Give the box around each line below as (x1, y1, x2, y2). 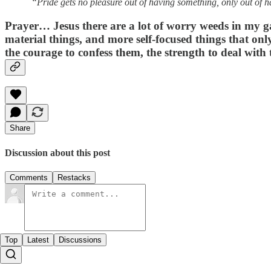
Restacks (57, 172, 91, 182)
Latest (27, 235, 49, 244)
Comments (10, 172, 48, 182)
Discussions (59, 235, 102, 244)
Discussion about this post (5, 147, 110, 158)
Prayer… (5, 19, 50, 32)
